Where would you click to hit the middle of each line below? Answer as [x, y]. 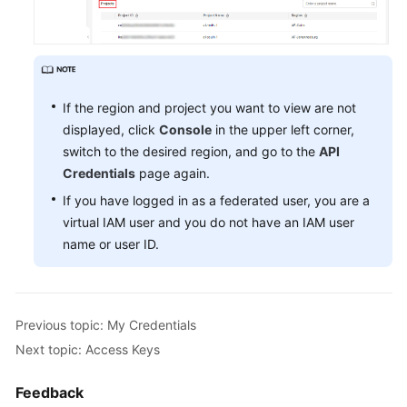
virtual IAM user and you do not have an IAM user [208, 223]
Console [185, 130]
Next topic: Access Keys [88, 349]
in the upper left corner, [283, 130]
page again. [173, 174]
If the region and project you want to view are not [209, 108]
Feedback [50, 393]
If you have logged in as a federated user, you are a [216, 201]
